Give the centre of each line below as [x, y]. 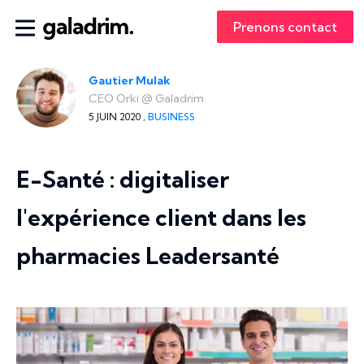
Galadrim [180, 98]
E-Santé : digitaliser [123, 179]
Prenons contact [285, 27]
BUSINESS [171, 116]
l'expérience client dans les [161, 217]
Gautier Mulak [130, 80]
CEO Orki [114, 98]
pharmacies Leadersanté [148, 256]
